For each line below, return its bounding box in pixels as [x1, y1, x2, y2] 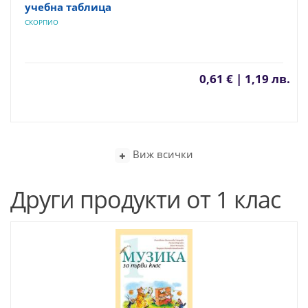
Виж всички [130, 147, 193, 161]
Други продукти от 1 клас [10, 183, 280, 215]
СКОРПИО [25, 17, 58, 27]
